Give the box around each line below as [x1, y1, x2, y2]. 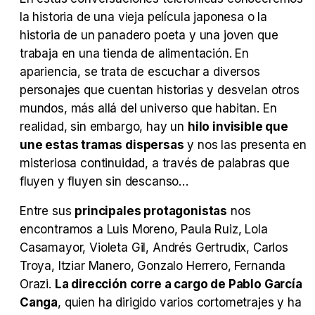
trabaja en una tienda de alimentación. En [20, 46, 250, 61]
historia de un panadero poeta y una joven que [20, 28, 278, 43]
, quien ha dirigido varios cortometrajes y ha [58, 295, 302, 310]
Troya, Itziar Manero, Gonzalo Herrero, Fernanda [20, 259, 286, 274]
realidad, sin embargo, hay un [20, 120, 188, 134]
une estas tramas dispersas [20, 138, 184, 153]
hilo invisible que [187, 120, 288, 134]
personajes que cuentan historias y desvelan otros [20, 83, 300, 98]
